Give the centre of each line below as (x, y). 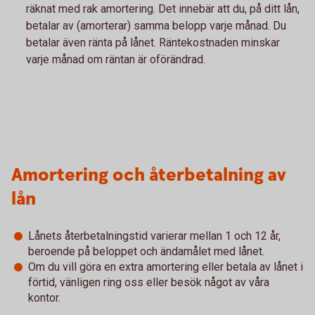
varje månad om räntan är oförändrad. (116, 59)
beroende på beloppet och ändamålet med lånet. (146, 251)
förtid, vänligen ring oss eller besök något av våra (149, 282)
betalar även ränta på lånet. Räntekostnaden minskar (153, 42)
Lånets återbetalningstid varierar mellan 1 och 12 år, (154, 236)
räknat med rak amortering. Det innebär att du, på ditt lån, (163, 8)
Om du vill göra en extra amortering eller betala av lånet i (166, 266)
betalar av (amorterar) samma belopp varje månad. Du (156, 25)
